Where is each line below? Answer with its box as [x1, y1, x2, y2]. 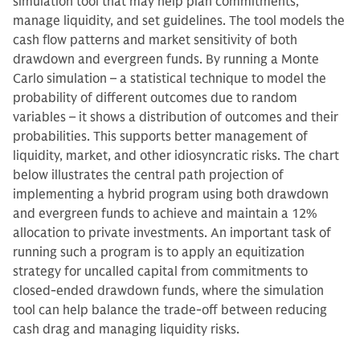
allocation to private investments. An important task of [13, 225, 331, 242]
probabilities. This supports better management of [13, 129, 308, 145]
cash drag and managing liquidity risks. [13, 321, 243, 338]
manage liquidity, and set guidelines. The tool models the [13, 13, 345, 30]
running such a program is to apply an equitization [13, 244, 305, 261]
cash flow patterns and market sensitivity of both [13, 32, 297, 49]
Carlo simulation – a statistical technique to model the [13, 71, 326, 88]
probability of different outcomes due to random [13, 90, 297, 107]
